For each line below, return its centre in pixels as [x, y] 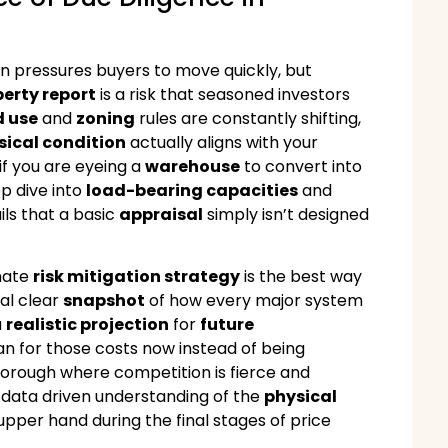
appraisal [161, 214]
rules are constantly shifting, [248, 118]
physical [301, 396]
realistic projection [88, 324]
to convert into [301, 166]
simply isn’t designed [286, 214]
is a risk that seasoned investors [223, 94]
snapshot [104, 300]
